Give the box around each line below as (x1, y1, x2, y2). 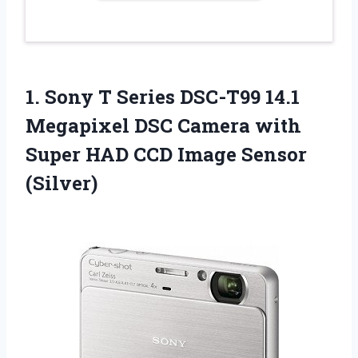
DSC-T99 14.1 (175, 84, 300, 110)
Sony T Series (45, 84, 175, 110)
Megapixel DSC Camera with (26, 113, 301, 139)
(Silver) (26, 170, 97, 197)
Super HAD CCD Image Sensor (26, 141, 307, 168)
